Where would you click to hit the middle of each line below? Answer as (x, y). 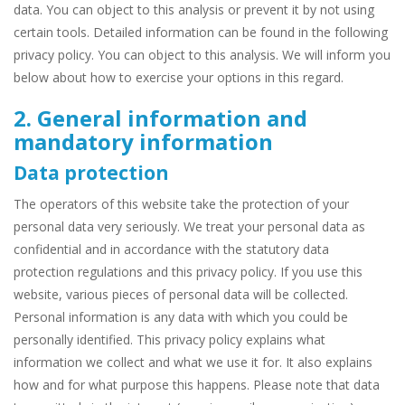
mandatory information (143, 142)
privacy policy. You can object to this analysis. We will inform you (202, 55)
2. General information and (160, 118)
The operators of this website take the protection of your (181, 204)
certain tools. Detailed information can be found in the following (201, 33)
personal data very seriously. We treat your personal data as (189, 227)
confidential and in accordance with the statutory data (171, 250)
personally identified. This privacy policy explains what (170, 340)
